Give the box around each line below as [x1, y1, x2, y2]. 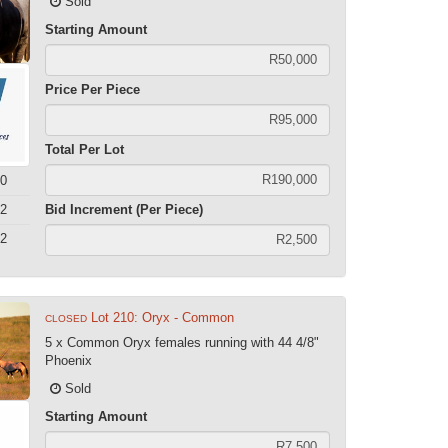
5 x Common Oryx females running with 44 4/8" [45, 334, 320, 350]
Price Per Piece [45, 81, 141, 97]
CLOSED [45, 312, 88, 324]
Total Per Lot [45, 141, 125, 157]
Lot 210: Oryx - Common [91, 309, 235, 325]
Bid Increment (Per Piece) [45, 201, 204, 217]
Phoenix [45, 352, 93, 368]
